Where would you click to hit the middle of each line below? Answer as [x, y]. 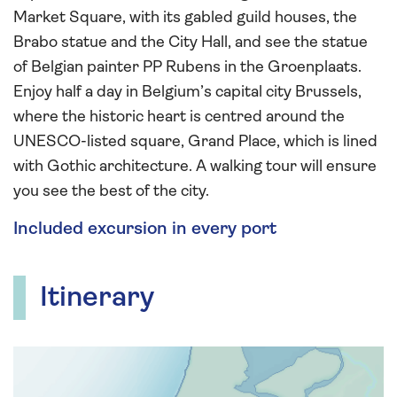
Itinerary [97, 298]
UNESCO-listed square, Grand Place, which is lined [195, 142]
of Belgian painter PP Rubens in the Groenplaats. [187, 67]
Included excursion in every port [145, 229]
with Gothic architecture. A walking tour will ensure [195, 167]
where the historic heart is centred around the [179, 117]
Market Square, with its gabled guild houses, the [185, 18]
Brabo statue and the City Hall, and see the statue [191, 43]
